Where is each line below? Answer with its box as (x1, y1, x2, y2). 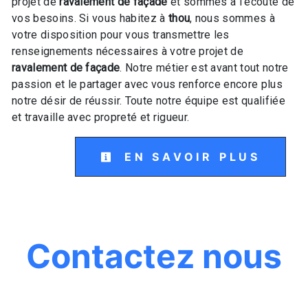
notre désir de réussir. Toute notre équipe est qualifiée (12, 93, 285, 107)
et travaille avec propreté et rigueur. (12, 110, 190, 124)
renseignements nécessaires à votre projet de (12, 44, 244, 58)
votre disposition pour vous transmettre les (12, 27, 230, 41)
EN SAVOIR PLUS (118, 149, 261, 164)
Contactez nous (26, 235, 282, 276)
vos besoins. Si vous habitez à (12, 11, 168, 25)
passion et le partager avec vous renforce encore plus (12, 77, 283, 91)
